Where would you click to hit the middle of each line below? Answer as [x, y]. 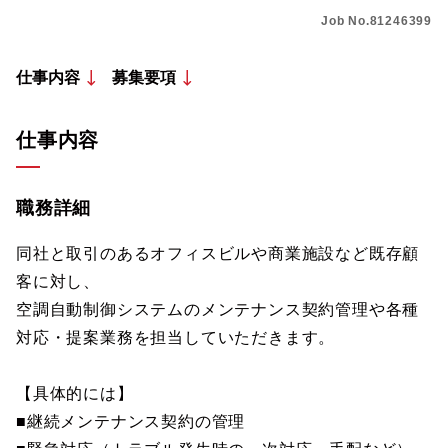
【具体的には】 [75, 393]
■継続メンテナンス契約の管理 [131, 421]
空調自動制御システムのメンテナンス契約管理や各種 [218, 309]
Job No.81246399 [376, 21]
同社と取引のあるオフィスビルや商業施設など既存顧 [218, 253]
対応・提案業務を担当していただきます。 [176, 337]
